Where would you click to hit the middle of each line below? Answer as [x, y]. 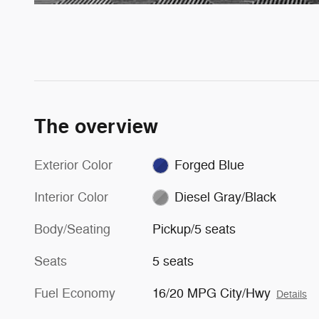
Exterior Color [73, 165]
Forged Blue [209, 165]
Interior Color [71, 197]
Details [292, 294]
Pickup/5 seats [194, 229]
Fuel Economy [75, 293]
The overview [96, 127]
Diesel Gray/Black [225, 197]
